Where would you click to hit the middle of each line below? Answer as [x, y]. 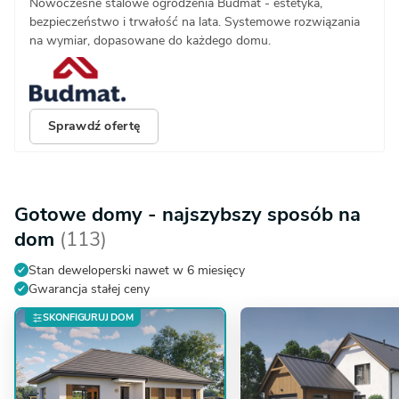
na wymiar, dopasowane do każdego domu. [150, 40]
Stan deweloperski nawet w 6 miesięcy [137, 270]
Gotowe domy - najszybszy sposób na [187, 214]
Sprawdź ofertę [94, 126]
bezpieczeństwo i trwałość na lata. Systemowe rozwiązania [195, 21]
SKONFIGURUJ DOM [88, 317]
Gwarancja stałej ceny [89, 289]
